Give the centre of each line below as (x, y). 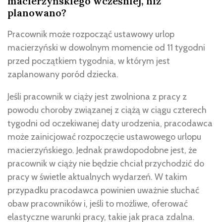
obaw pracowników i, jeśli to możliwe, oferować (98, 203)
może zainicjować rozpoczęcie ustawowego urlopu (104, 137)
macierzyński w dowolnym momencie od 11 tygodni (106, 47)
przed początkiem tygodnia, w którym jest (89, 61)
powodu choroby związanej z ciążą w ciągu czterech (107, 110)
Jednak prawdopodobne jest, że (137, 150)
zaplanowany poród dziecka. (63, 74)
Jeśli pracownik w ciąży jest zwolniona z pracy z (97, 96)
